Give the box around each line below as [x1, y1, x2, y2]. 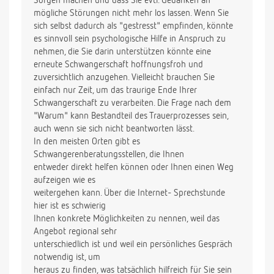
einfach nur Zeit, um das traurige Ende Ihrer [34, 86, 197, 95]
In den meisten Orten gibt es [34, 137, 140, 147]
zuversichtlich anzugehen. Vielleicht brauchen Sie [34, 73, 215, 83]
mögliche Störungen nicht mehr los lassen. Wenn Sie [34, 9, 229, 18]
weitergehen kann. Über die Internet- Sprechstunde [34, 188, 225, 198]
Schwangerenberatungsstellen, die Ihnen [34, 150, 184, 160]
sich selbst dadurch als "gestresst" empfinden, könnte [34, 21, 233, 31]
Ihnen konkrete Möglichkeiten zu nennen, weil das [34, 214, 220, 224]
